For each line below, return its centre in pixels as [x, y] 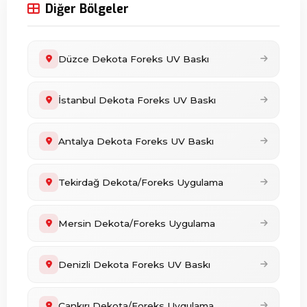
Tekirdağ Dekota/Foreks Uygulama [141, 182]
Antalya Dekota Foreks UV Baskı [136, 141]
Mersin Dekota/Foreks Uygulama [137, 223]
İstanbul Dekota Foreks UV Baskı [137, 100]
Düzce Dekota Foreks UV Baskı [134, 59]
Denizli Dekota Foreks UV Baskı [134, 265]
